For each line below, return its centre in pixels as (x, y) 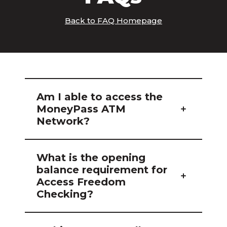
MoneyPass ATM (81, 109)
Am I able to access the (100, 97)
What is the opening (91, 158)
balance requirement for (102, 170)
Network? (63, 121)
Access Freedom (81, 182)
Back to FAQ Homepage (113, 21)
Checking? (65, 194)
